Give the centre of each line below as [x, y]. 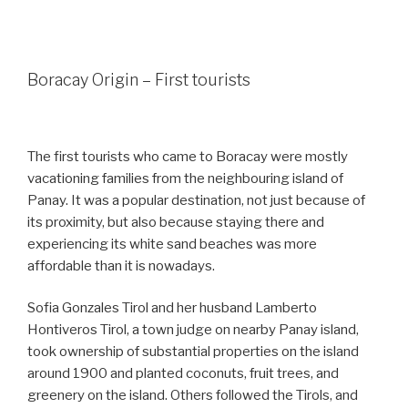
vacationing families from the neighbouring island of [185, 178]
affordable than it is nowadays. [121, 265]
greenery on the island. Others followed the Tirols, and [193, 396]
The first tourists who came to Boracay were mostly [188, 156]
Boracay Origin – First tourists [139, 79]
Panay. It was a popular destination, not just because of [196, 200]
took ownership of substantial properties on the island [193, 352]
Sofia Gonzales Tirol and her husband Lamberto [172, 308]
